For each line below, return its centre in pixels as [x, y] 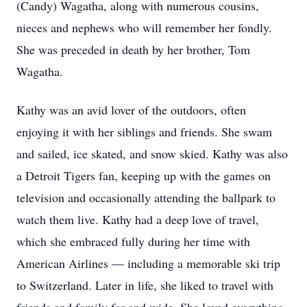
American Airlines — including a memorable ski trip [148, 263]
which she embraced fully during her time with [133, 241]
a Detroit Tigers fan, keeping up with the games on [144, 175]
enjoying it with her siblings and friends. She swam [144, 132]
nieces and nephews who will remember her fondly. [144, 27]
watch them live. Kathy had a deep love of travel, [138, 219]
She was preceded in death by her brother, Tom [133, 49]
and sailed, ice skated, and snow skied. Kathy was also [152, 153]
